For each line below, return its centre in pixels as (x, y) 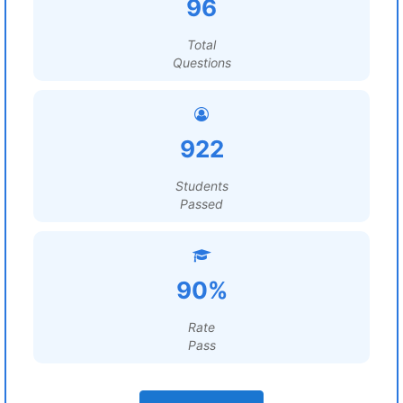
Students (201, 186)
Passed (201, 204)
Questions (201, 63)
